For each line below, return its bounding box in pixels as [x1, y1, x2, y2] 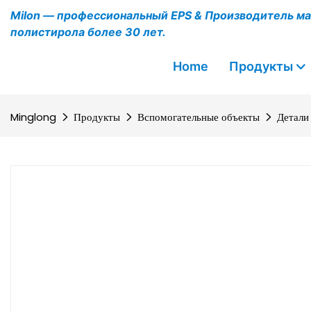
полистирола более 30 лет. [10, 25, 168, 39]
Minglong [10, 110, 56, 125]
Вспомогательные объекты [137, 110, 260, 125]
